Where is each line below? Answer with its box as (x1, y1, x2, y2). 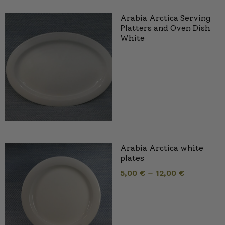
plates (120, 153, 144, 163)
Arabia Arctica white (120, 143, 203, 153)
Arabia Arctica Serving (120, 13, 210, 23)
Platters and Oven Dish (120, 23, 210, 33)
